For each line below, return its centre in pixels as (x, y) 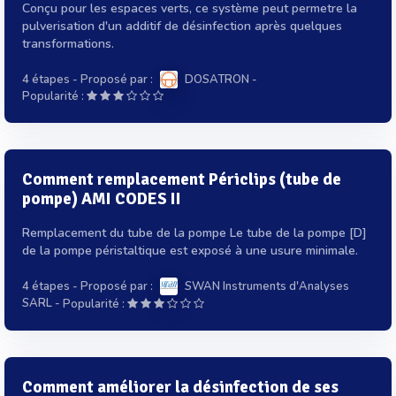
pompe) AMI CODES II (102, 199)
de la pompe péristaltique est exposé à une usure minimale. (190, 251)
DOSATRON (217, 79)
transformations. (68, 43)
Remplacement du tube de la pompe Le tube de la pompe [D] (194, 233)
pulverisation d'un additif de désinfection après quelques (182, 26)
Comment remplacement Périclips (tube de (182, 180)
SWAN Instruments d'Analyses (267, 287)
